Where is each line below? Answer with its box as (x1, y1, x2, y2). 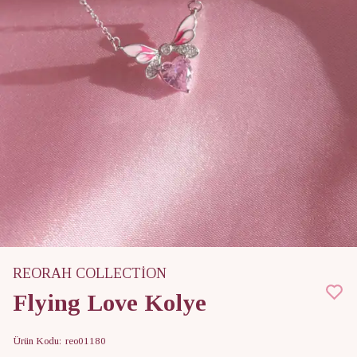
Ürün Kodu (13, 335, 59, 347)
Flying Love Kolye (13, 289, 206, 316)
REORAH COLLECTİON (13, 265, 167, 282)
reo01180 (65, 335, 106, 347)
